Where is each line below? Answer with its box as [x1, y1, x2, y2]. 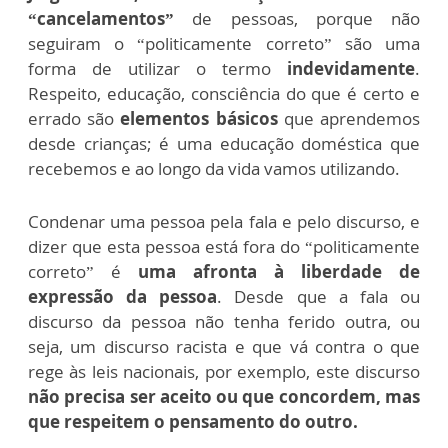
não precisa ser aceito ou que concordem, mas [28, 384, 420, 408]
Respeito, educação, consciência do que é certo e [28, 81, 420, 105]
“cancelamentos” [28, 6, 174, 30]
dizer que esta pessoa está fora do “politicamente [28, 234, 420, 258]
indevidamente [287, 56, 415, 80]
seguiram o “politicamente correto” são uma [28, 31, 420, 55]
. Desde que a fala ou [217, 284, 421, 308]
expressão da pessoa [28, 284, 218, 308]
